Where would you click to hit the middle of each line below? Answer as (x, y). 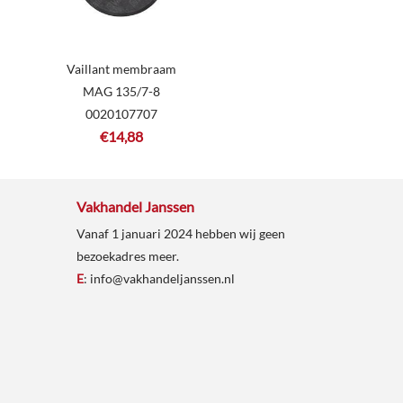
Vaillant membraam (121, 69)
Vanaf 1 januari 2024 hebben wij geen (180, 233)
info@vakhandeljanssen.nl (162, 278)
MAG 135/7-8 (121, 91)
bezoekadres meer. (127, 255)
